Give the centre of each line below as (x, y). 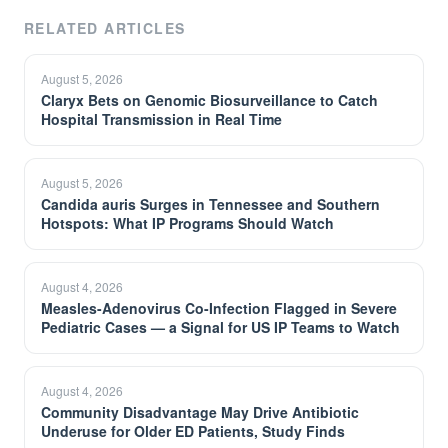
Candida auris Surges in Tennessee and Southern (210, 204)
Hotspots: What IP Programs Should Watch (187, 223)
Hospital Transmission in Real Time (161, 119)
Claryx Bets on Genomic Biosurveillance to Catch (209, 100)
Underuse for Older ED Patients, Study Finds (193, 431)
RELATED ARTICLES (105, 28)
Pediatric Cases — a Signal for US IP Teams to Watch (220, 327)
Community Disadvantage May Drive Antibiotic (200, 412)
